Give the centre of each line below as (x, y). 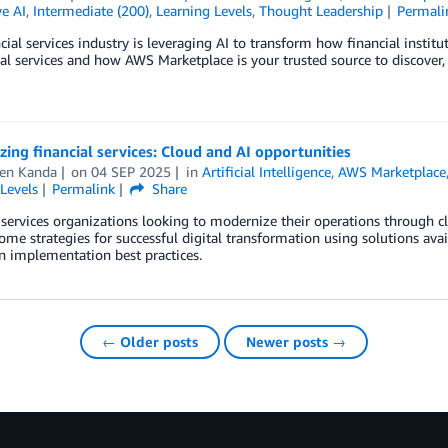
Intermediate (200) (90, 10)
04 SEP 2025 (131, 171)
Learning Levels (203, 10)
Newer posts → (296, 341)
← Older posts (150, 341)
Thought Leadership (320, 10)
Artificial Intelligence (267, 171)
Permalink (84, 188)
